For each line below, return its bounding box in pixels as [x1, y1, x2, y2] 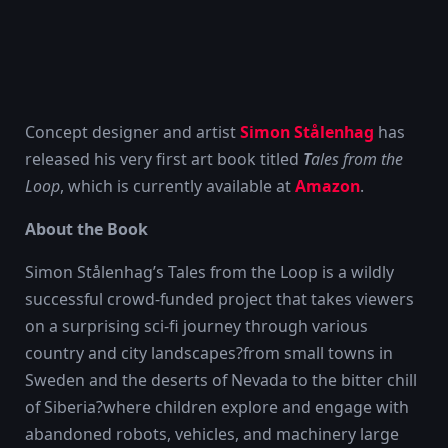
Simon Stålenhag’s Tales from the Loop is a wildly [25, 260, 394, 283]
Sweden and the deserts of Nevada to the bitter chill [25, 368, 417, 391]
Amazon [295, 175, 360, 197]
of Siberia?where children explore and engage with [25, 395, 409, 418]
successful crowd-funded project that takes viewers [25, 287, 414, 310]
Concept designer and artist [25, 121, 240, 143]
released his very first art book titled [25, 148, 303, 170]
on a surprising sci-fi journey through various [25, 314, 368, 337]
